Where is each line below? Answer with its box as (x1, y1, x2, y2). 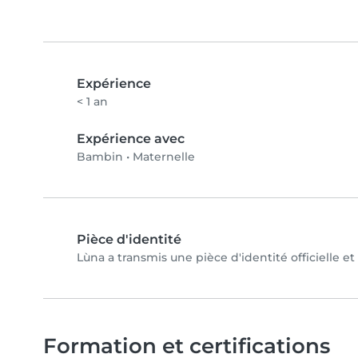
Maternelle (133, 149, 195, 164)
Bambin (77, 149, 123, 164)
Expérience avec (77, 130, 185, 146)
